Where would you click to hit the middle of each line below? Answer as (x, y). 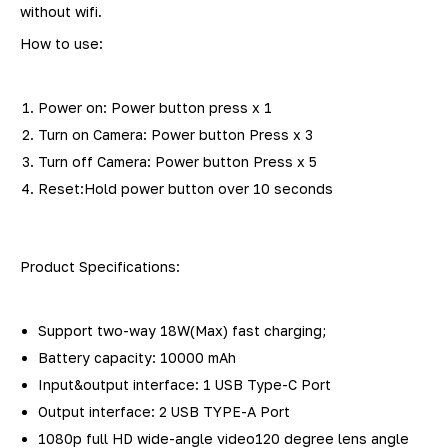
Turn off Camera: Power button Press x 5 (178, 161)
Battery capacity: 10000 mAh (137, 357)
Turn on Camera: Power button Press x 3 (176, 134)
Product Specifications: (100, 266)
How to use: (61, 43)
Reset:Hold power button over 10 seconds (186, 188)
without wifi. (61, 11)
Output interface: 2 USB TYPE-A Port (164, 411)
